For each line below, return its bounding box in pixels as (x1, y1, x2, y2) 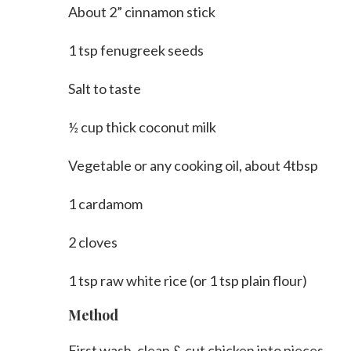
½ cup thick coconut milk (68, 118, 216, 136)
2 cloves (68, 233, 118, 251)
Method (68, 305, 118, 324)
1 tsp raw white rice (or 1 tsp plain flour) (68, 271, 307, 289)
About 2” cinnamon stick (68, 2, 215, 20)
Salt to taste (68, 79, 141, 97)
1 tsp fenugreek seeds (68, 41, 204, 59)
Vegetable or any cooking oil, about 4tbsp (68, 156, 318, 174)
